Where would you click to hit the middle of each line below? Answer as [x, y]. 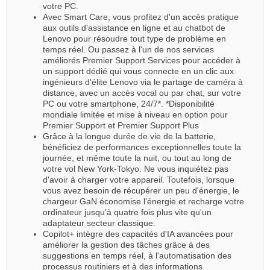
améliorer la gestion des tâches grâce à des [126, 244]
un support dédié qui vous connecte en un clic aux [138, 71]
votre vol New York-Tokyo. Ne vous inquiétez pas [136, 168]
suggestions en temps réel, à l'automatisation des [137, 255]
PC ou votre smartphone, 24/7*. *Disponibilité [129, 103]
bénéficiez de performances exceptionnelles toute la [142, 147]
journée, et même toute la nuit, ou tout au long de [137, 158]
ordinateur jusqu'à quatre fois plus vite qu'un [127, 212]
